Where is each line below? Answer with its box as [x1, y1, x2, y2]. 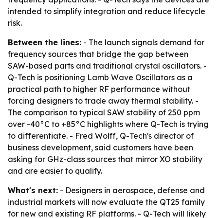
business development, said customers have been [8, 143, 193, 152]
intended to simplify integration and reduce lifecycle [8, 6, 205, 16]
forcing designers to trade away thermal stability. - [8, 96, 199, 106]
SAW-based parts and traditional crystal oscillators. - [8, 61, 207, 71]
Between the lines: [8, 37, 81, 47]
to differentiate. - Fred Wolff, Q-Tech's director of [8, 131, 194, 141]
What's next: [8, 185, 58, 195]
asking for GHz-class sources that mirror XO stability [8, 154, 202, 164]
